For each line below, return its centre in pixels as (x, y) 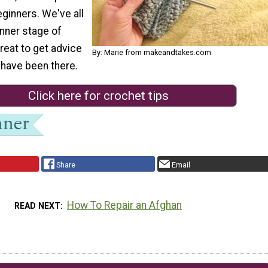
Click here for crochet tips (98, 96)
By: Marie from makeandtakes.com (152, 52)
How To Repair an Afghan (125, 205)
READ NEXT (37, 205)
